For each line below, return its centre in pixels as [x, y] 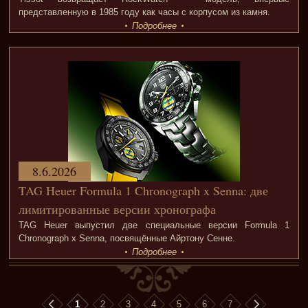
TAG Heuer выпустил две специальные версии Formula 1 [154, 225]
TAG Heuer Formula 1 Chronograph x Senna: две [143, 191]
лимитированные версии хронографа [117, 209]
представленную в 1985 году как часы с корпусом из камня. [144, 12]
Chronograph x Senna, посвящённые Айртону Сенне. [126, 239]
